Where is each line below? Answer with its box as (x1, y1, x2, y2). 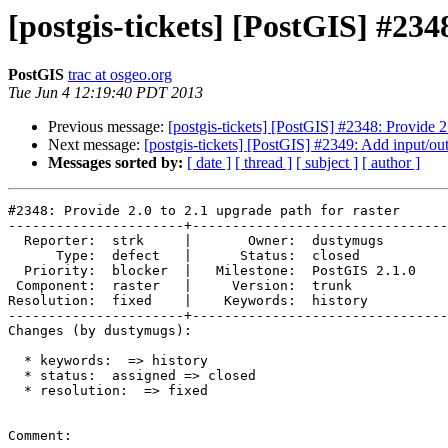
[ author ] (362, 154, 420, 172)
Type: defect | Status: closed (8, 248, 56, 264)
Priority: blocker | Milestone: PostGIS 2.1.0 (8, 263, 24, 279)
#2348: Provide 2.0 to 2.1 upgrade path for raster (8, 203, 400, 219)
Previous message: (48, 118, 168, 136)
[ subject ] (296, 154, 358, 172)
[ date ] (187, 154, 231, 172)
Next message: (48, 136, 144, 154)
